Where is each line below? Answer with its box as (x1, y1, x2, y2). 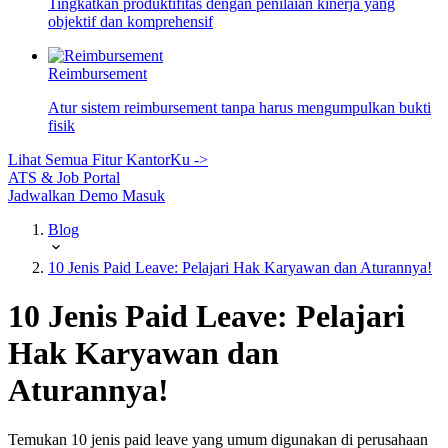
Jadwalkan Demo (8, 187, 122, 204)
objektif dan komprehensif (48, 13, 213, 30)
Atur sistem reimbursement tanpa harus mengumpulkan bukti (48, 99, 431, 116)
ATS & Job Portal (8, 169, 120, 186)
